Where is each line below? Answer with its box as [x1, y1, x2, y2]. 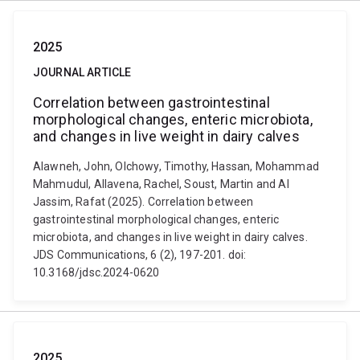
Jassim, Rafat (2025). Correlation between [33, 195, 254, 208]
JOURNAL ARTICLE [33, 66, 132, 79]
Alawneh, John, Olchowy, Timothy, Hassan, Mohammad [33, 160, 319, 173]
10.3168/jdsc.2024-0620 [33, 266, 160, 279]
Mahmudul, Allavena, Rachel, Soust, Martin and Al [33, 178, 289, 190]
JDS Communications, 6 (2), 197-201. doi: [33, 248, 247, 261]
